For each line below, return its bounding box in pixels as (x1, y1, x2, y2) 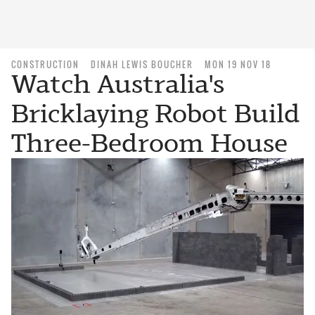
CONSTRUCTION (11, 58, 79, 70)
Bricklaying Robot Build (11, 98, 300, 129)
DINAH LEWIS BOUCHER (91, 58, 193, 70)
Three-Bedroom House (11, 128, 288, 158)
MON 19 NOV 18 (205, 58, 271, 70)
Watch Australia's (11, 69, 224, 99)
